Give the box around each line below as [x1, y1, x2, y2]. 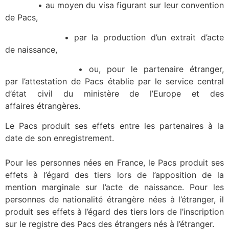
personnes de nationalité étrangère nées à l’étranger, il [5, 194, 224, 204]
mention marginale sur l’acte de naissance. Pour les [5, 181, 224, 192]
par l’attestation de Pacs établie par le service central [5, 76, 224, 87]
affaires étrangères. [5, 101, 80, 111]
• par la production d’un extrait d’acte [5, 32, 224, 42]
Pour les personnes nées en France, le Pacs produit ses [5, 157, 224, 168]
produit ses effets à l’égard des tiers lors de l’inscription [5, 206, 224, 217]
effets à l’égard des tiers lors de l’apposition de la [5, 169, 224, 180]
